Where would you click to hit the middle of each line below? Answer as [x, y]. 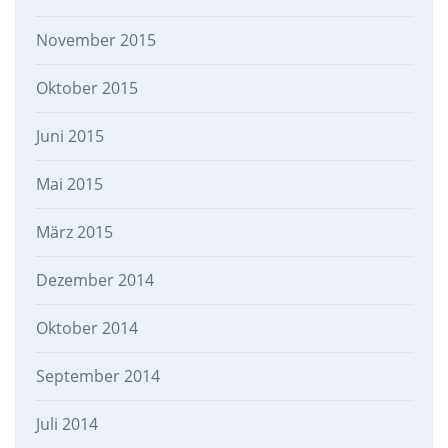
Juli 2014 [66, 424]
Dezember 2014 [94, 280]
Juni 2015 [69, 136]
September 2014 [97, 376]
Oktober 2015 [86, 88]
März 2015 [74, 232]
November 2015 [95, 40]
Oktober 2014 [86, 328]
